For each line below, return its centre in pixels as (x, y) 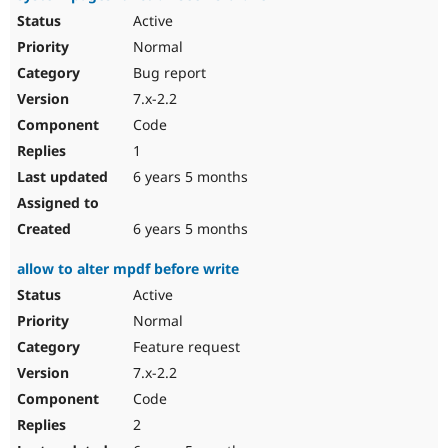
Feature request (184, 347)
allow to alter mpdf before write (128, 269)
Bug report (167, 73)
